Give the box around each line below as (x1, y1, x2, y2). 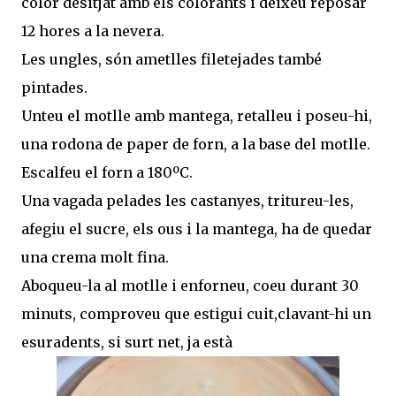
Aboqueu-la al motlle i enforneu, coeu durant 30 (21, 276, 359, 294)
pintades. (21, 78, 88, 96)
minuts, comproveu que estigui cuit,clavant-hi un (21, 304, 371, 323)
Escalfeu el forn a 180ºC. (21, 163, 193, 181)
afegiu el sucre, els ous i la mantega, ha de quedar (21, 219, 372, 238)
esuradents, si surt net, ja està (21, 332, 232, 351)
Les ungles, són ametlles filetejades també (21, 49, 322, 68)
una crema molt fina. (21, 247, 169, 266)
